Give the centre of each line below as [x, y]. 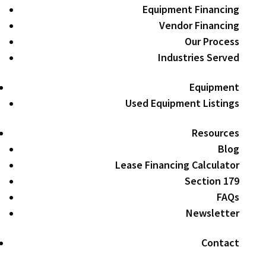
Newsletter [213, 213]
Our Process [212, 41]
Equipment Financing [191, 9]
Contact [221, 243]
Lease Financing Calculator [178, 165]
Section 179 [212, 181]
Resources [216, 133]
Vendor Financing [199, 25]
